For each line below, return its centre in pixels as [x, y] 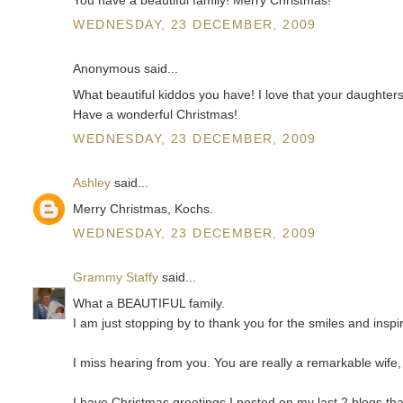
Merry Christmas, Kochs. [143, 209]
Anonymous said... [126, 69]
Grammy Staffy [116, 278]
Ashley [92, 183]
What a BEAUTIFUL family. [149, 304]
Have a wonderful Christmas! [156, 115]
